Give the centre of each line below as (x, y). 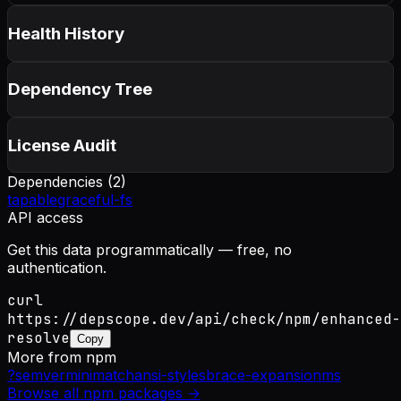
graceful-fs (95, 200)
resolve (38, 338)
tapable (32, 200)
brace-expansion (264, 375)
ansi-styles (170, 375)
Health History (66, 33)
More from (47, 358)
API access (45, 218)
